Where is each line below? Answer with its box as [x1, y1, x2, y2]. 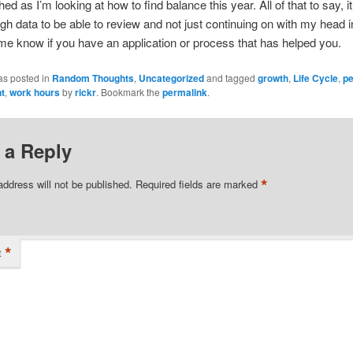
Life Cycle [292, 70, 338, 85]
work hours [9, 84, 60, 99]
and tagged [203, 70, 258, 84]
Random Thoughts [51, 70, 134, 85]
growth [257, 70, 288, 85]
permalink [162, 84, 207, 99]
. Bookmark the [95, 84, 162, 98]
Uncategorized [138, 70, 204, 85]
